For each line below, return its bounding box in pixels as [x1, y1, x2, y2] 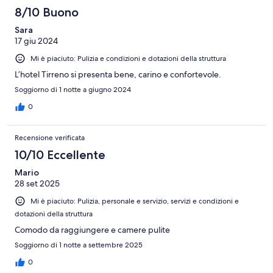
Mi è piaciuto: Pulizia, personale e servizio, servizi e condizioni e [30, 196, 239, 206]
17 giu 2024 [15, 35, 58, 46]
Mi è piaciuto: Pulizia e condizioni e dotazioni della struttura [30, 53, 226, 63]
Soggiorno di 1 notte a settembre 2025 [15, 239, 143, 250]
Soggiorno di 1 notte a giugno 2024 [15, 84, 131, 94]
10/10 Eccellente [15, 147, 105, 162]
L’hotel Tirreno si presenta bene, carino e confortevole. [15, 68, 221, 80]
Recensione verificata [15, 132, 85, 143]
